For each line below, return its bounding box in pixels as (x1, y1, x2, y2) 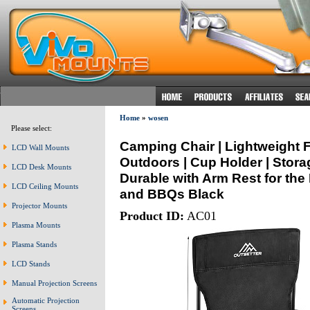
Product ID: (119, 208, 184, 223)
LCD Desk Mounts (12, 163, 71, 171)
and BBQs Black (119, 185, 224, 201)
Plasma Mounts (12, 221, 60, 229)
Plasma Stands (12, 240, 57, 248)
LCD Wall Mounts (12, 143, 69, 152)
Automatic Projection (12, 296, 80, 304)
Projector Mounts (12, 201, 67, 210)
